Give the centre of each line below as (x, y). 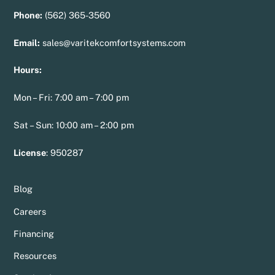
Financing (34, 233)
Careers (30, 211)
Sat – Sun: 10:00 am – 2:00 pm (74, 125)
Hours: (28, 70)
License (30, 152)
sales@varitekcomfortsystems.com (114, 42)
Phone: (28, 15)
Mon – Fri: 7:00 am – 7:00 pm (72, 98)
